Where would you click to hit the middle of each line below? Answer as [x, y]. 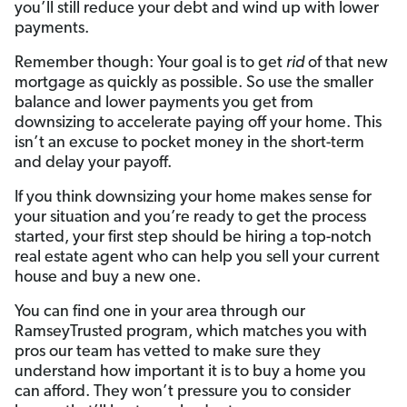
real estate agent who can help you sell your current [197, 257]
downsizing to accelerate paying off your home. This [198, 123]
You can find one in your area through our [160, 312]
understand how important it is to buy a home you [190, 372]
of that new [346, 63]
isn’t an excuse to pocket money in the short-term [189, 143]
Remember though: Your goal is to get [150, 63]
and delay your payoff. [93, 163]
